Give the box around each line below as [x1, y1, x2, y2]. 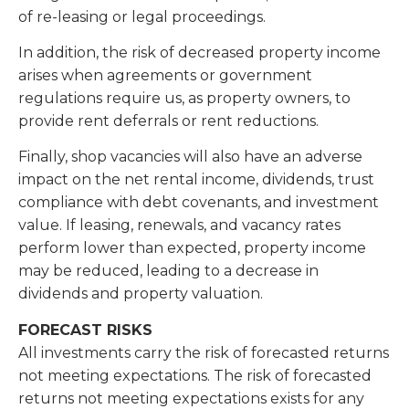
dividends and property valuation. [18, 285, 267, 303]
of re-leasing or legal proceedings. [18, 7, 269, 26]
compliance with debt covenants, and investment [18, 194, 379, 212]
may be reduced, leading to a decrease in [18, 262, 319, 280]
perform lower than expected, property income [18, 239, 366, 257]
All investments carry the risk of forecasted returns [18, 343, 389, 362]
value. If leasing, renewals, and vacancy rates [18, 216, 341, 235]
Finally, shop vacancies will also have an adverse [18, 148, 362, 166]
